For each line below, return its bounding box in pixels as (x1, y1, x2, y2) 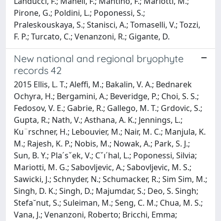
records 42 (14, 64, 62, 76)
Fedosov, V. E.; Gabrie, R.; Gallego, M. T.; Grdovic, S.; (14, 102, 202, 113)
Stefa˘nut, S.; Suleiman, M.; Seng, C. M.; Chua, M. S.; (14, 197, 203, 208)
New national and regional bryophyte (14, 52, 184, 65)
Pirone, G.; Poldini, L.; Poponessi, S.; (14, 7, 145, 18)
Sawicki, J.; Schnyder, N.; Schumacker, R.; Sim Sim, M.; (14, 173, 207, 184)
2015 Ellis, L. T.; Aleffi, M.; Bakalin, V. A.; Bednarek (14, 78, 192, 90)
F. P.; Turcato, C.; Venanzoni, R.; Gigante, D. (14, 31, 170, 42)
